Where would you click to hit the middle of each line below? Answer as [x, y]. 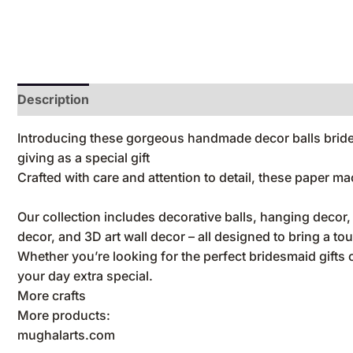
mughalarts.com [66, 335]
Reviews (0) [142, 99]
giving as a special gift [84, 157]
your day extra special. [85, 276]
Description [53, 99]
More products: [64, 316]
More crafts [52, 296]
